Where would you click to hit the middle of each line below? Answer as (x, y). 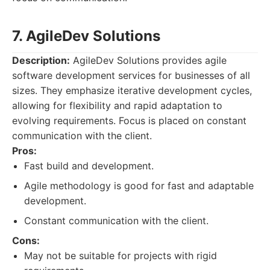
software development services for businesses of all (131, 75)
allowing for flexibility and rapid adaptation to (117, 105)
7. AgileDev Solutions (86, 36)
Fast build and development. (89, 166)
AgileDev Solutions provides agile (148, 60)
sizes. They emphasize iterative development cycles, (132, 90)
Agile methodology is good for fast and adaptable (139, 186)
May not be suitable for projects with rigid (121, 256)
